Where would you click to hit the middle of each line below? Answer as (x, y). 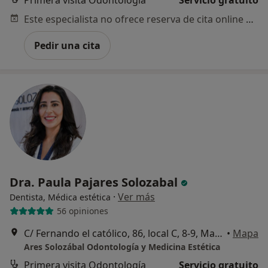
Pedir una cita (67, 45)
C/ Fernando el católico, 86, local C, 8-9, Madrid (219, 233)
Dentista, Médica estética (60, 197)
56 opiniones (82, 211)
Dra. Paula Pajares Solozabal (95, 182)
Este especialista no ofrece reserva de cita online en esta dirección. (250, 19)
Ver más (136, 197)
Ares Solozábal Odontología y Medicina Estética (122, 246)
